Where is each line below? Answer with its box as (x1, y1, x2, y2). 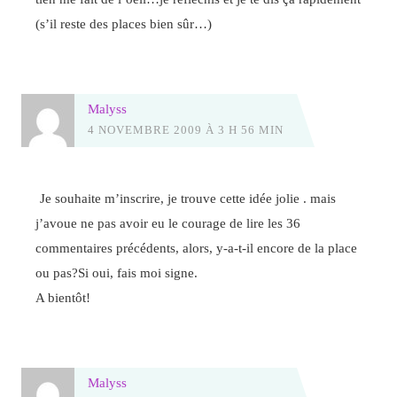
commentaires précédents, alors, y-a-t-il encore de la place (35, 240, 358, 256)
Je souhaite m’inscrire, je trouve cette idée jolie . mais (40, 191, 337, 206)
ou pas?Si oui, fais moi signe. (35, 265, 198, 281)
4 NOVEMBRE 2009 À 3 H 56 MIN (87, 122, 284, 136)
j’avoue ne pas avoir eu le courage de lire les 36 (35, 215, 301, 231)
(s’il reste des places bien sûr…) (35, 15, 213, 31)
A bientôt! (35, 290, 91, 306)
